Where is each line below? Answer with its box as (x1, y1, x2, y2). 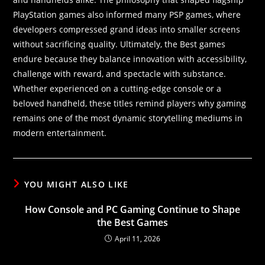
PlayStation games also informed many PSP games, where (13, 8, 241, 20)
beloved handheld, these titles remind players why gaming (13, 97, 247, 109)
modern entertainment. (13, 127, 107, 138)
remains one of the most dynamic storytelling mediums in (13, 112, 243, 124)
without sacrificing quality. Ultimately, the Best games (13, 38, 226, 50)
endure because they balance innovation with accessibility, (13, 53, 247, 64)
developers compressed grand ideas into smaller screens (13, 23, 241, 35)
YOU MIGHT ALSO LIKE (24, 178, 129, 190)
